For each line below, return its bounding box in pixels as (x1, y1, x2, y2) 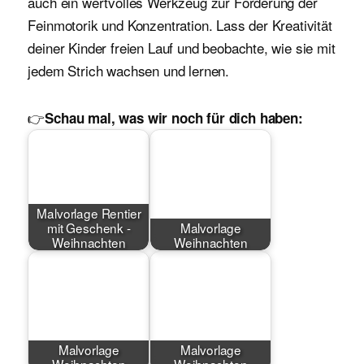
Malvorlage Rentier (37, 203, 141, 222)
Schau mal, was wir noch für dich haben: (45, 108, 303, 128)
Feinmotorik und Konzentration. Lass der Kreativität (28, 15, 332, 36)
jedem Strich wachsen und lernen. (28, 60, 230, 81)
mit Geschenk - (47, 218, 131, 236)
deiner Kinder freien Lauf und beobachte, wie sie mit (28, 37, 336, 58)
